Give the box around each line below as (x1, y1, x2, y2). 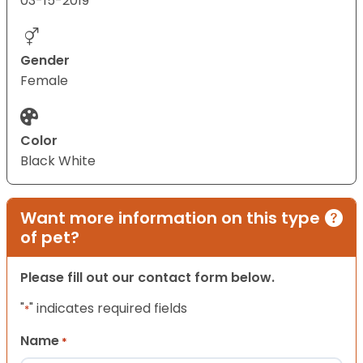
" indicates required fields (29, 299, 187, 318)
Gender (20, 51, 70, 70)
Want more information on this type (20, 207, 320, 230)
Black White (20, 152, 96, 171)
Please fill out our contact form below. (20, 268, 275, 288)
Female (20, 71, 68, 91)
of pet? (20, 226, 79, 250)
